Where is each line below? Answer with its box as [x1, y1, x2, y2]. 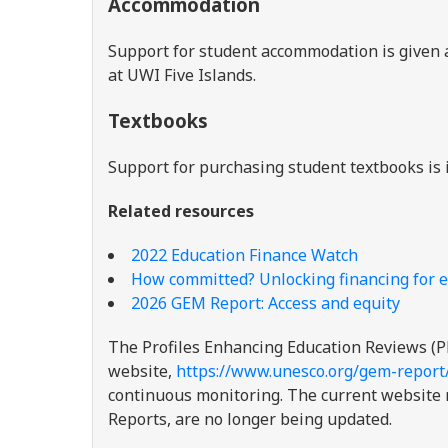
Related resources [108, 200, 254, 222]
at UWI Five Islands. [108, 64, 260, 86]
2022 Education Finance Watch [131, 244, 358, 266]
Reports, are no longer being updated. [108, 408, 392, 430]
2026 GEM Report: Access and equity [131, 292, 400, 314]
